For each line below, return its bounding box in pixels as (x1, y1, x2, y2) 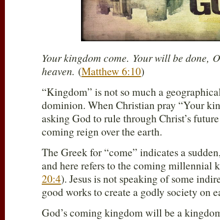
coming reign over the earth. (42, 124, 162, 139)
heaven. (42, 64, 78, 79)
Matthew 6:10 (82, 64, 141, 79)
